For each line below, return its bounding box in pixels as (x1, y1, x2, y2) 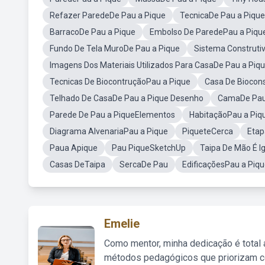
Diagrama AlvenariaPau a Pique (50, 127, 168, 136)
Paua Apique (50, 143, 98, 153)
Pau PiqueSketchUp (112, 143, 186, 153)
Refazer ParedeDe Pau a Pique (50, 11, 166, 20)
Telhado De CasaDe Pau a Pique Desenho (50, 93, 203, 103)
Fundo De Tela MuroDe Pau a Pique (50, 44, 180, 53)
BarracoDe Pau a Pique (50, 27, 135, 37)
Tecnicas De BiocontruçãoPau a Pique (50, 77, 190, 86)
